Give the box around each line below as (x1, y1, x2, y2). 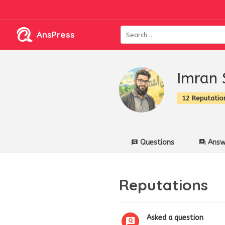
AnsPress (37, 29, 75, 40)
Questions (140, 138, 174, 147)
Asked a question (147, 213, 203, 222)
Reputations (119, 175, 208, 194)
